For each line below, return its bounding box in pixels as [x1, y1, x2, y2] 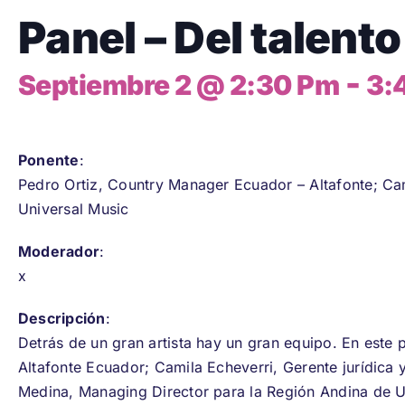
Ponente [18, 150, 80, 169]
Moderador [18, 241, 100, 260]
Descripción [18, 308, 106, 327]
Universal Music [18, 199, 129, 218]
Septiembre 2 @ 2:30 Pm [18, 68, 340, 101]
